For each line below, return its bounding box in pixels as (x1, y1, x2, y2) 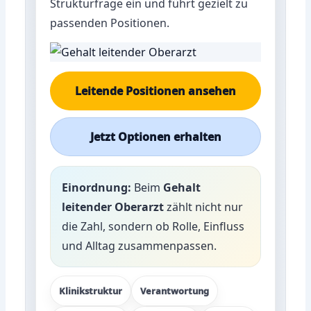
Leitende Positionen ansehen (75, 83, 236, 99)
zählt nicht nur (164, 199, 244, 215)
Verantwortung (140, 284, 210, 297)
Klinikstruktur (59, 284, 123, 297)
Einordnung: (62, 179, 132, 195)
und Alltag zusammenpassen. (62, 237, 217, 253)
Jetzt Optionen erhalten (90, 128, 221, 144)
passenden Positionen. (50, 15, 170, 31)
